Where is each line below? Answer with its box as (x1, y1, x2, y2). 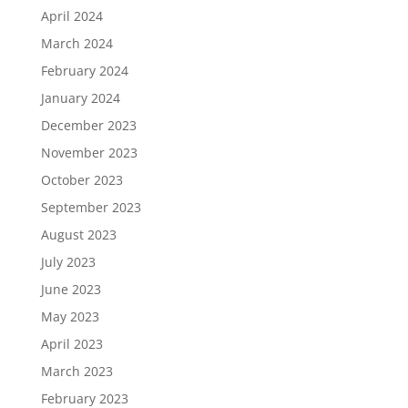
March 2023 (40, 362, 113, 380)
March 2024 (40, 35, 113, 52)
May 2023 (40, 308, 99, 325)
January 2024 (40, 89, 120, 107)
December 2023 (40, 117, 137, 134)
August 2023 (40, 226, 117, 243)
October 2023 (40, 171, 123, 189)
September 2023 (40, 199, 141, 216)
